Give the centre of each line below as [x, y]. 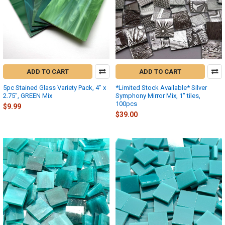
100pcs [126, 103]
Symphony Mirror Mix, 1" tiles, [158, 95]
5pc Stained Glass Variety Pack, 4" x [54, 87]
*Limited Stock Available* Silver [161, 87]
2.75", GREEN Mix [28, 95]
